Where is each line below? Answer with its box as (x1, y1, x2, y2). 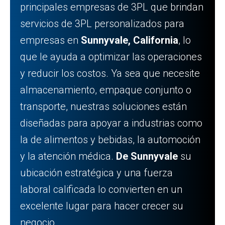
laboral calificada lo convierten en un (20, 183, 182, 195)
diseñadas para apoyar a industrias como (20, 117, 202, 129)
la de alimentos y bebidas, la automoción (20, 134, 200, 146)
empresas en (20, 34, 81, 46)
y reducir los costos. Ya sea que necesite (20, 67, 200, 79)
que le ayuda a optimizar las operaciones (20, 51, 202, 63)
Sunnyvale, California (81, 34, 178, 46)
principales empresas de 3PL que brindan (20, 1, 203, 13)
